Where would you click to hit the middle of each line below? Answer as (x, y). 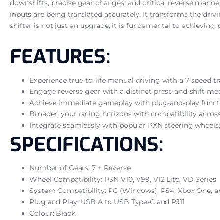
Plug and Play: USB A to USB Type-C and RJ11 (107, 202)
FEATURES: (60, 56)
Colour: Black (52, 213)
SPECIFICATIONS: (86, 144)
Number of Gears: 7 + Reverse (80, 168)
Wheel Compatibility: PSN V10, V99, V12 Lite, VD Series (123, 179)
